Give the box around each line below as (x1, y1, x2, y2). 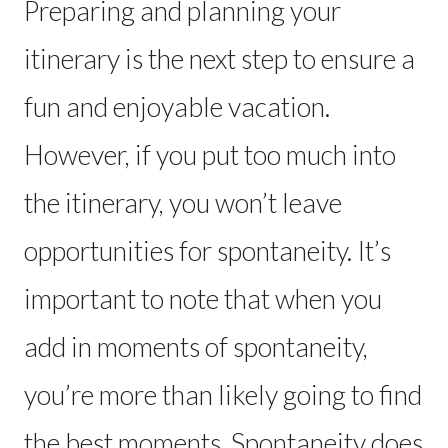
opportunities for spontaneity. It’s (24, 233, 391, 267)
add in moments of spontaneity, (24, 329, 368, 363)
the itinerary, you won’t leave (24, 185, 342, 219)
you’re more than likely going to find (24, 377, 422, 411)
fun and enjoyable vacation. (24, 89, 330, 123)
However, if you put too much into (24, 137, 396, 171)
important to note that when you (24, 281, 382, 315)
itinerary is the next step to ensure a (24, 41, 415, 75)
